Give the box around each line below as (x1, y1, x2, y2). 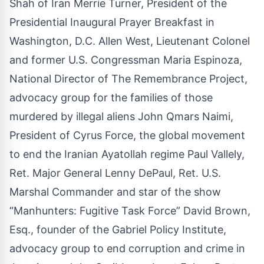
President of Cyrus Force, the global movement (9, 128, 245, 141)
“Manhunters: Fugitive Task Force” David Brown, (9, 204, 250, 217)
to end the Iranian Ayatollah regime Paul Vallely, (9, 147, 245, 160)
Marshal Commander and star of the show (9, 185, 221, 198)
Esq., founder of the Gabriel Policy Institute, (9, 223, 226, 236)
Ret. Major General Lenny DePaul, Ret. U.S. (9, 166, 221, 179)
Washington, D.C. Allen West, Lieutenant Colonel (9, 34, 250, 47)
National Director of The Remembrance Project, (9, 72, 247, 85)
